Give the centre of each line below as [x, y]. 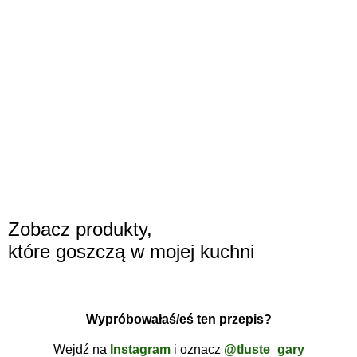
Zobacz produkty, [80, 229]
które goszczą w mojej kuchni [131, 252]
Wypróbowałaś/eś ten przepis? [178, 319]
